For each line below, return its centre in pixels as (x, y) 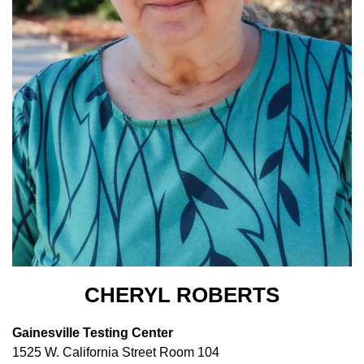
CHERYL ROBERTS (182, 295)
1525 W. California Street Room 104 (116, 352)
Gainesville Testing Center (93, 332)
